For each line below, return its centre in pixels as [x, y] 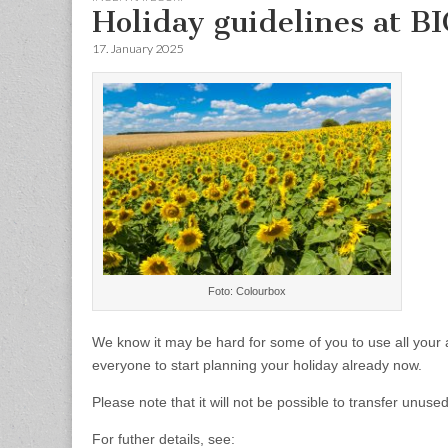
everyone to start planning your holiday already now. [257, 364]
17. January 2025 [137, 48]
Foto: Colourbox [247, 290]
